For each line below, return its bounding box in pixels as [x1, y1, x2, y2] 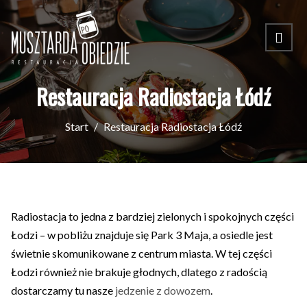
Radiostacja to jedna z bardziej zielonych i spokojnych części [11, 209, 294, 223]
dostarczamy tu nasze [11, 283, 115, 297]
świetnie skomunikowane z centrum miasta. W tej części [11, 246, 272, 260]
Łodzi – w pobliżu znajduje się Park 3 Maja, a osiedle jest [11, 228, 273, 241]
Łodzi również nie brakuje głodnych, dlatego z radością [11, 265, 267, 278]
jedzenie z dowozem [115, 283, 210, 297]
